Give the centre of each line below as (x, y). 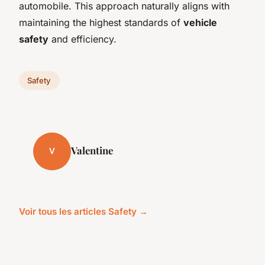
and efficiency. (83, 39)
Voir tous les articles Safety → (83, 211)
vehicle (200, 22)
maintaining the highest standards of (101, 22)
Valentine (92, 150)
